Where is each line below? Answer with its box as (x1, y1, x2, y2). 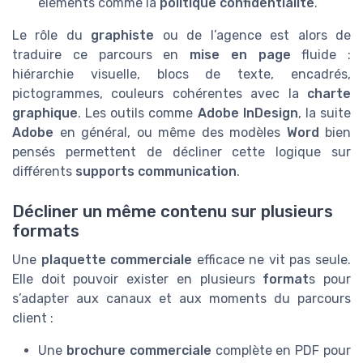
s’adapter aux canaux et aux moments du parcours (12, 290, 351, 306)
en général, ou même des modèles (53, 125, 287, 141)
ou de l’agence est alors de (154, 28, 352, 44)
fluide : (290, 47, 351, 63)
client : (12, 310, 53, 326)
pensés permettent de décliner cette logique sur (12, 144, 351, 160)
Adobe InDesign (197, 105, 298, 122)
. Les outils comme (78, 105, 198, 122)
